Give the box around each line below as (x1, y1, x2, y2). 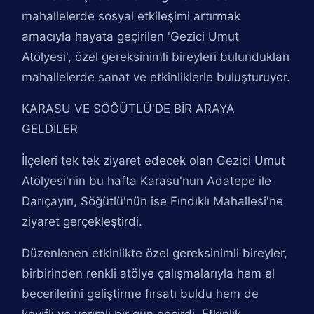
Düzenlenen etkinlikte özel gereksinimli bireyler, (22, 246, 288, 260)
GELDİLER (22, 122, 78, 136)
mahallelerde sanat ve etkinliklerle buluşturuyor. (22, 70, 291, 84)
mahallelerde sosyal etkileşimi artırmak (22, 9, 241, 23)
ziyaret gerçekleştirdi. (22, 214, 143, 228)
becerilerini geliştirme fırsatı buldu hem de (22, 287, 259, 301)
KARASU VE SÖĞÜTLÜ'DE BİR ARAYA (22, 102, 235, 116)
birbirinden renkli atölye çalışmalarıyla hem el (22, 266, 275, 280)
